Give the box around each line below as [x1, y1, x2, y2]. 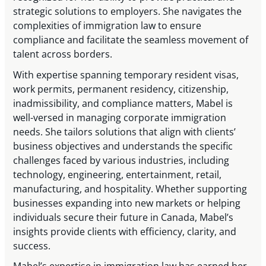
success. [13, 239, 51, 252]
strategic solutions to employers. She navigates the [13, 5, 242, 18]
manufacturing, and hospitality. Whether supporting [13, 182, 248, 195]
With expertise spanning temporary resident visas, [13, 68, 239, 81]
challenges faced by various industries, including [13, 153, 230, 167]
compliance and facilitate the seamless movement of [13, 33, 249, 47]
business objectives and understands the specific [13, 139, 233, 153]
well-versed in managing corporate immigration [13, 110, 227, 124]
